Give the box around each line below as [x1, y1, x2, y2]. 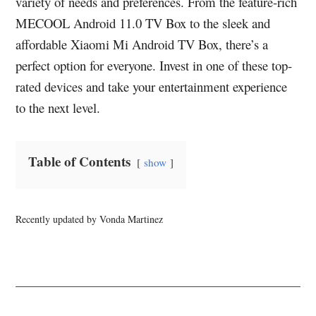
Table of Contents [28, 152, 135, 171]
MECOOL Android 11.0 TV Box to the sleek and [16, 14, 271, 32]
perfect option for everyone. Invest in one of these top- [16, 56, 293, 74]
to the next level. [16, 99, 101, 116]
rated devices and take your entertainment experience [16, 78, 288, 95]
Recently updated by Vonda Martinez [16, 212, 164, 226]
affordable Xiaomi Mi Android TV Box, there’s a [16, 35, 269, 53]
